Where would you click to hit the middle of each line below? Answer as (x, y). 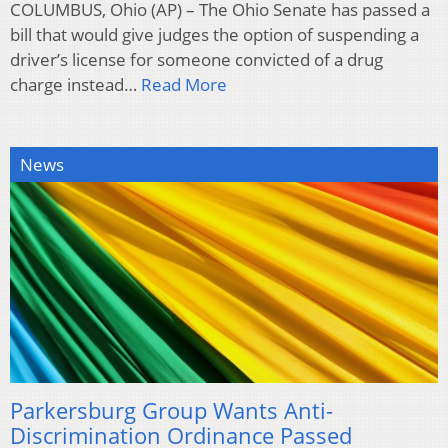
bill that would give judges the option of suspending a (214, 35)
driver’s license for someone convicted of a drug (196, 60)
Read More (184, 85)
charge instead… (75, 85)
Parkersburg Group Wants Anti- (171, 409)
